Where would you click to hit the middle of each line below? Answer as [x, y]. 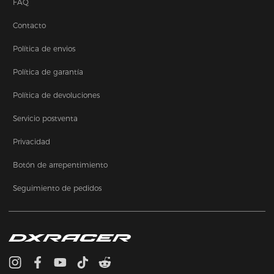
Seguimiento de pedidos [57, 188]
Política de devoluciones [57, 95]
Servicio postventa [46, 118]
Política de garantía [48, 72]
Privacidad [32, 141]
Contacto [30, 25]
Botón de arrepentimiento [61, 165]
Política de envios [44, 48]
